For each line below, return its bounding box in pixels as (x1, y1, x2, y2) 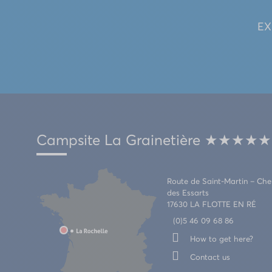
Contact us (190, 251, 230, 262)
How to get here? (190, 233, 253, 244)
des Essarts (167, 187, 209, 198)
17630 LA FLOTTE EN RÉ (167, 199, 256, 209)
